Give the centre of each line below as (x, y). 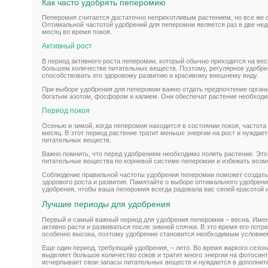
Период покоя (66, 111)
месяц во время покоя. (77, 32)
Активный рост (67, 46)
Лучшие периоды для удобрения (106, 204)
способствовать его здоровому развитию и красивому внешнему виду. (150, 76)
